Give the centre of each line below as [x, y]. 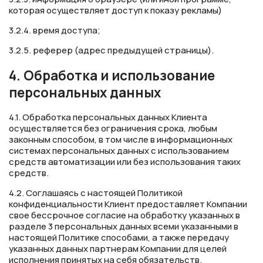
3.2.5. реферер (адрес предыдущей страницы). [111, 50]
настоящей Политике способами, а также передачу [119, 238]
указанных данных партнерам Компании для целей [118, 249]
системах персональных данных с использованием [119, 151]
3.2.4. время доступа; [55, 31]
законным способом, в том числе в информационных [121, 140]
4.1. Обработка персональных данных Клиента [108, 117]
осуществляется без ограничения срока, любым [113, 129]
